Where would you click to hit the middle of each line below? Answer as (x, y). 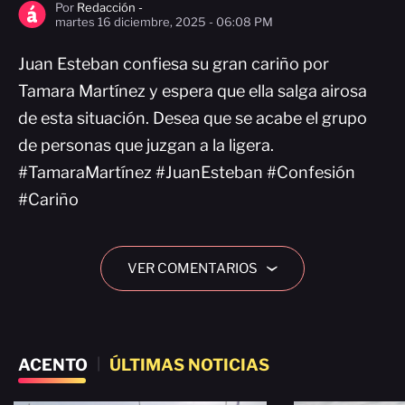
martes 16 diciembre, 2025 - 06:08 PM (164, 22)
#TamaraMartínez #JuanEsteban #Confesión (187, 172)
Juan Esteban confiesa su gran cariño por (174, 64)
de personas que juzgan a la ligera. (146, 145)
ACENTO (53, 365)
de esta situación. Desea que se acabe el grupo (193, 118)
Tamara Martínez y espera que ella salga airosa (193, 91)
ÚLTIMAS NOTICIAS (189, 365)
